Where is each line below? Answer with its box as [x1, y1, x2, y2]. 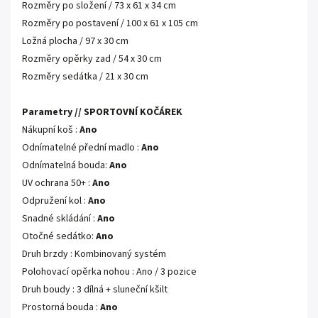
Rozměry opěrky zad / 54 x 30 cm [22, 52, 162, 66]
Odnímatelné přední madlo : [22, 141, 139, 155]
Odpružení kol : [22, 194, 86, 208]
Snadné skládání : [22, 212, 95, 226]
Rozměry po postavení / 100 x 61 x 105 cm [22, 16, 198, 31]
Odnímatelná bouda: [22, 158, 107, 172]
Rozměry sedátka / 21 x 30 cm [22, 70, 148, 84]
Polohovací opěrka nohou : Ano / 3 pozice [22, 265, 197, 279]
